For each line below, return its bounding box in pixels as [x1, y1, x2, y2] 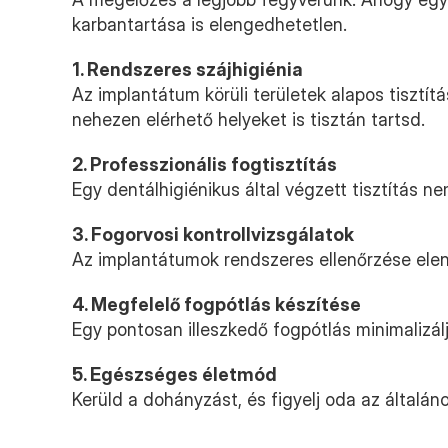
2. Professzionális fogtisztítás [72, 154, 337, 175]
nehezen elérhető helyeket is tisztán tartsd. [72, 109, 425, 130]
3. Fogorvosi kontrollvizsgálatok [72, 224, 354, 245]
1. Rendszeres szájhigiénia [72, 59, 303, 80]
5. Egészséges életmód [72, 364, 277, 385]
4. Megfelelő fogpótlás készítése [72, 294, 361, 315]
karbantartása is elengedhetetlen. [72, 14, 347, 35]
